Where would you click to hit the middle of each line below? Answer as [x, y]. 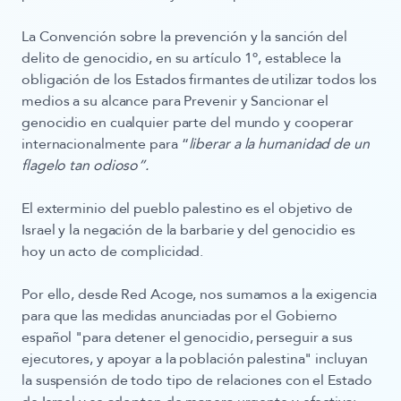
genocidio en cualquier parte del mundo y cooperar [188, 123]
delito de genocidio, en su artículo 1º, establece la [181, 58]
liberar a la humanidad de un [279, 144]
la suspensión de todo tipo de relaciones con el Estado [197, 380]
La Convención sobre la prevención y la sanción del [184, 37]
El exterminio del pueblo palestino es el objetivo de [187, 209]
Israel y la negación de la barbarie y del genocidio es [188, 230]
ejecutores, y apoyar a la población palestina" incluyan [195, 359]
